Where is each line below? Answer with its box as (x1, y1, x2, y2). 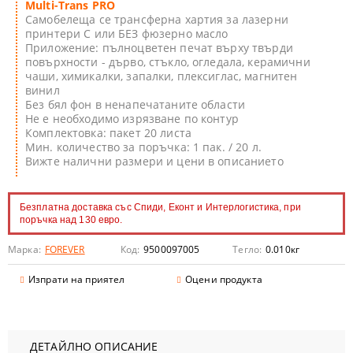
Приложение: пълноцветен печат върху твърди (25, 40, 293, 55)
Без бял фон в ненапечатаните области (25, 97, 246, 112)
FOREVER (44, 243, 85, 256)
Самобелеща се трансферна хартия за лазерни (25, 12, 288, 27)
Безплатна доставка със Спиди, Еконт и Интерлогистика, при (20, 202, 301, 213)
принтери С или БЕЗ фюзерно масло (25, 26, 229, 41)
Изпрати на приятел (28, 273, 125, 286)
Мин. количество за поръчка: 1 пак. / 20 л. (25, 139, 262, 154)
